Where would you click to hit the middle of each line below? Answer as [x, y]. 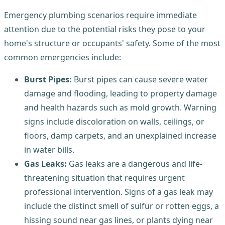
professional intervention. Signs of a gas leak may [119, 192]
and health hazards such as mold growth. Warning [120, 107]
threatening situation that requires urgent [104, 178]
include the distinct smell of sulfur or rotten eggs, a [122, 206]
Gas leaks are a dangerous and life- [136, 163]
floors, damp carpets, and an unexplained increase [120, 135]
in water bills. [49, 149]
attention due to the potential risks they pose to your [105, 29]
